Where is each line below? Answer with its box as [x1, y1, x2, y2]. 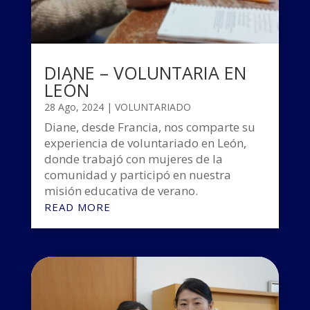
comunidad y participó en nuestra [44, 166, 231, 183]
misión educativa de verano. [44, 182, 198, 199]
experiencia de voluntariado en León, [44, 134, 246, 151]
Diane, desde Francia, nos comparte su [44, 118, 255, 135]
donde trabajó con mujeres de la [44, 150, 223, 167]
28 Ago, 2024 [44, 100, 104, 113]
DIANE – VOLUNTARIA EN [44, 60, 246, 84]
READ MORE [44, 199, 111, 214]
